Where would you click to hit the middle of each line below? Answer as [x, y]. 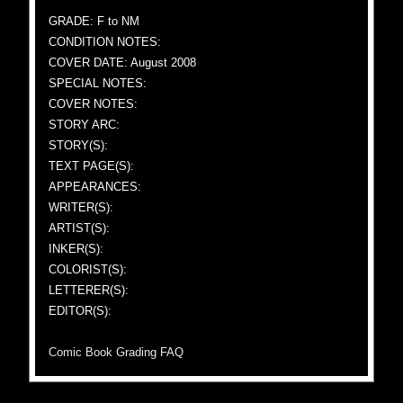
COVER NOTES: [94, 104]
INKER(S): [76, 249]
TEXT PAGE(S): [92, 166]
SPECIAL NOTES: [98, 83]
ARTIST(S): [80, 228]
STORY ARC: [85, 125]
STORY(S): [79, 145]
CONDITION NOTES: [105, 42]
